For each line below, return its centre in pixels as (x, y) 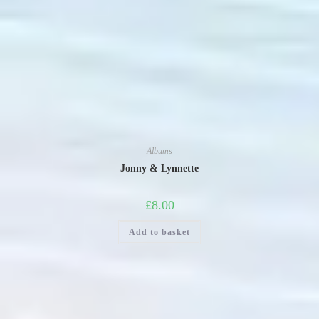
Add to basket (159, 232)
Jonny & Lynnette (159, 168)
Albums (159, 151)
